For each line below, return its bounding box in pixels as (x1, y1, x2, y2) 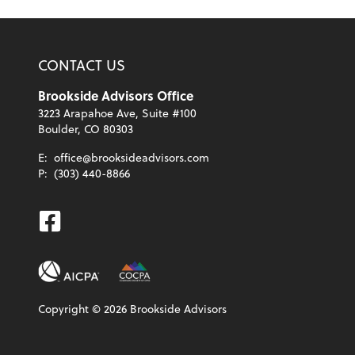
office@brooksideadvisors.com (54, 148, 209, 166)
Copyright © (38, 300, 104, 318)
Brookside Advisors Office (38, 86, 193, 105)
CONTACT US (38, 53, 125, 75)
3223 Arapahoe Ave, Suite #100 (38, 104, 197, 121)
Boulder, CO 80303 (38, 120, 133, 137)
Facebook (37, 202, 142, 238)
